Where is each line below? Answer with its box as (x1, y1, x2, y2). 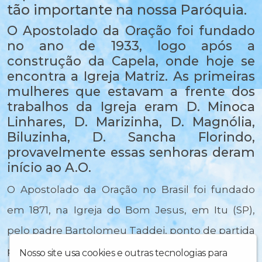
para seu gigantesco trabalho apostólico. (7, 245, 255, 257)
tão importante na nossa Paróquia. (7, 1, 247, 19)
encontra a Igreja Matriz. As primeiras (7, 68, 255, 84)
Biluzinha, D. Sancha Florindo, (7, 129, 255, 145)
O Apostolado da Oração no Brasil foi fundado (7, 184, 255, 196)
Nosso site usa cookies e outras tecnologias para (19, 247, 227, 258)
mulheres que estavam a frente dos (7, 84, 255, 99)
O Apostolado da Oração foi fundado (7, 23, 255, 39)
